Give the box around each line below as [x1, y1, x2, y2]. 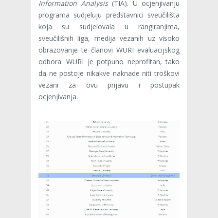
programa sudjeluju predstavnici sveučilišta [38, 10, 180, 19]
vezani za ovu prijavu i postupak [38, 80, 180, 90]
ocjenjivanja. [38, 91, 78, 101]
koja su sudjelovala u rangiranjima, [38, 21, 180, 31]
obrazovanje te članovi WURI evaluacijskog [38, 45, 180, 54]
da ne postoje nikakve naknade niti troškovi [38, 68, 180, 78]
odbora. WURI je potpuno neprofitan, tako [38, 56, 180, 66]
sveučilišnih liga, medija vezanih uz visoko [38, 33, 180, 43]
